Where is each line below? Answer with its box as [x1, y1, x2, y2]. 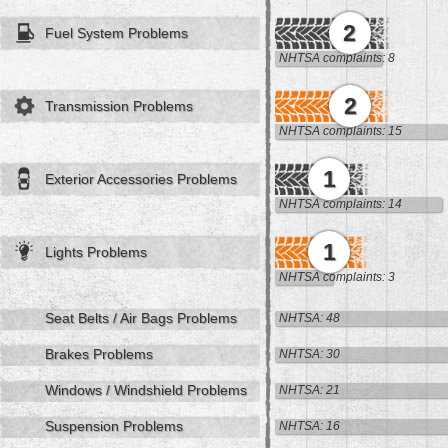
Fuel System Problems [45, 25, 188, 42]
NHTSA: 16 [279, 419, 340, 434]
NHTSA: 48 [279, 311, 340, 326]
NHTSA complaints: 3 [279, 270, 395, 285]
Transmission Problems [45, 98, 193, 115]
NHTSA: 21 [279, 383, 340, 398]
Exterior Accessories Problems [45, 171, 237, 188]
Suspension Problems [45, 418, 183, 435]
